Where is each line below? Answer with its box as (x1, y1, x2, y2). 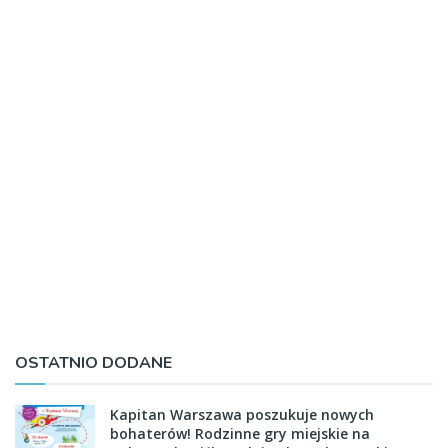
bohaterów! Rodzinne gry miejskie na (110, 423, 370, 443)
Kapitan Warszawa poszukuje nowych (110, 404, 374, 424)
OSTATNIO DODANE (15, 351, 172, 374)
